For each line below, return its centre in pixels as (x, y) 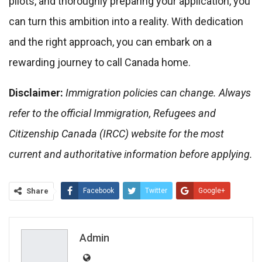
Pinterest (213, 213)
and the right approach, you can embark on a (110, 42)
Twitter (156, 191)
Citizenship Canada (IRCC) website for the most (116, 134)
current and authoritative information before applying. (131, 154)
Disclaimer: (36, 93)
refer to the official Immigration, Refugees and (112, 113)
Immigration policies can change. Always (158, 93)
